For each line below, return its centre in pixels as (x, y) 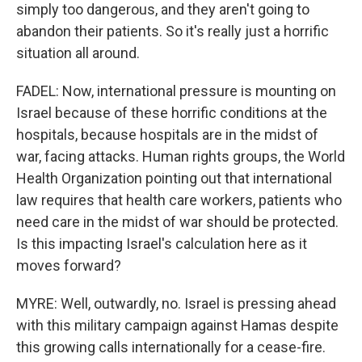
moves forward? (69, 265)
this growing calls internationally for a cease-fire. (171, 347)
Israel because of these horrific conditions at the (172, 113)
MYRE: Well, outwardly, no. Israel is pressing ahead (176, 303)
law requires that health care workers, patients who (179, 200)
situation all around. (78, 53)
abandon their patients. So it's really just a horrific (173, 31)
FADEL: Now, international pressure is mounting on (176, 91)
